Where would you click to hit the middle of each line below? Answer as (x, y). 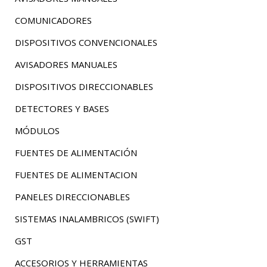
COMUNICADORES (53, 20)
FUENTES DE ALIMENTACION (76, 175)
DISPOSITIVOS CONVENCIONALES (86, 42)
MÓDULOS (37, 131)
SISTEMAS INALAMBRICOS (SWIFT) (87, 219)
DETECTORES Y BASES (62, 108)
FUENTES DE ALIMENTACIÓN (76, 153)
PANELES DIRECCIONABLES (72, 197)
